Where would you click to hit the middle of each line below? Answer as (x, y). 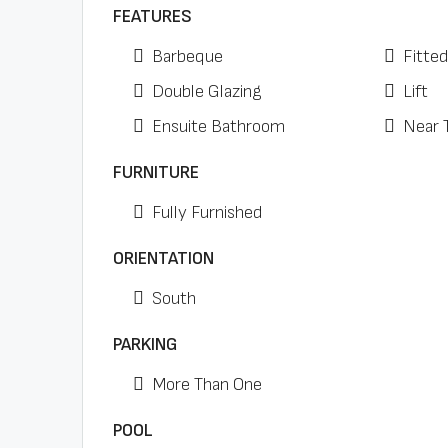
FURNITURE (156, 172)
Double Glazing (207, 91)
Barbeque (187, 56)
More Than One (207, 384)
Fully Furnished (207, 212)
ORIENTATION (163, 258)
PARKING (145, 344)
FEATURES (152, 16)
